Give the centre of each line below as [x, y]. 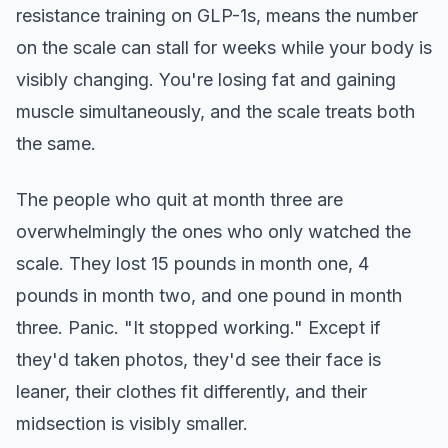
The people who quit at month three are [179, 199]
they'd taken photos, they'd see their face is [198, 359]
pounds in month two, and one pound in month [209, 295]
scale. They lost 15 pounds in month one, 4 [192, 263]
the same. [56, 143]
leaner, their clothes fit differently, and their [191, 391]
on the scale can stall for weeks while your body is [224, 47]
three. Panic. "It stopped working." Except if [198, 327]
